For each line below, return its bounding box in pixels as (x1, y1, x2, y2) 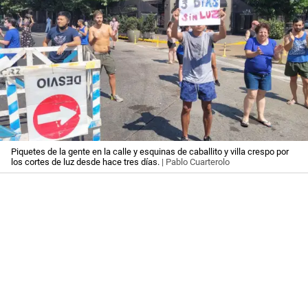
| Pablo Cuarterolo (159, 157, 230, 168)
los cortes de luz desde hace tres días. (11, 157, 159, 168)
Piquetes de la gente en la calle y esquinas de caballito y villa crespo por (11, 146, 289, 157)
